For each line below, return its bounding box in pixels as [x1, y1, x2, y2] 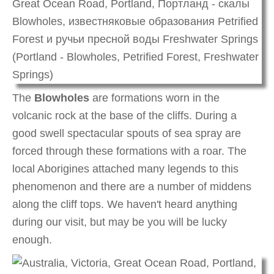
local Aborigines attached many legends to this [12, 162, 239, 175]
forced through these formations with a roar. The [12, 144, 246, 157]
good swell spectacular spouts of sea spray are [12, 127, 241, 139]
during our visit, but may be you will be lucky [12, 215, 227, 228]
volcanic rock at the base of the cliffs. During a [12, 109, 237, 122]
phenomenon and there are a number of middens [12, 180, 251, 193]
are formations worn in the [89, 91, 220, 104]
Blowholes [34, 91, 89, 104]
